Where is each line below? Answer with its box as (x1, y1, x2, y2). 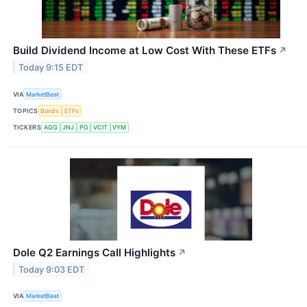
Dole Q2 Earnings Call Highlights (13, 245, 175, 259)
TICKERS (13, 123, 42, 132)
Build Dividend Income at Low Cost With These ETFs (13, 44, 276, 58)
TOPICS (13, 107, 38, 115)
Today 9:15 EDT (19, 62, 84, 73)
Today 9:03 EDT (19, 264, 85, 275)
